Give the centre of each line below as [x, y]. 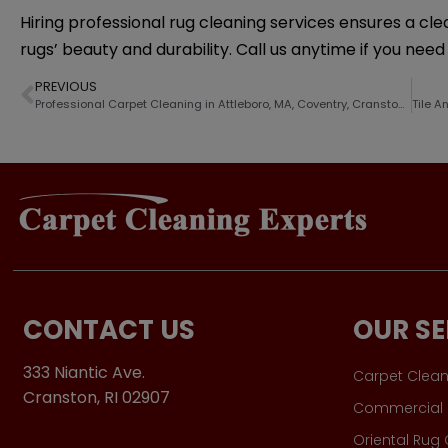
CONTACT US [109, 329]
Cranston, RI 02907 [97, 397]
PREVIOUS [66, 87]
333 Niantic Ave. [84, 372]
